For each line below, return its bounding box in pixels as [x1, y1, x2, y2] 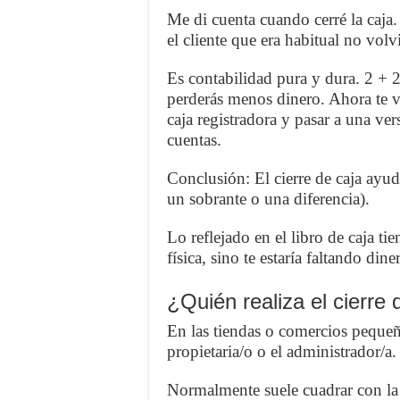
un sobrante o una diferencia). [167, 188, 370, 208]
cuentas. [167, 129, 221, 149]
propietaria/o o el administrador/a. [167, 341, 396, 361]
